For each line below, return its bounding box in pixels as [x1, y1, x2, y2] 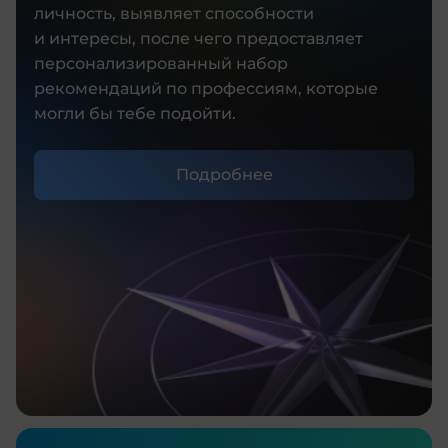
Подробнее [175, 164, 273, 184]
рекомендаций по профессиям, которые [34, 78, 378, 98]
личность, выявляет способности [34, 3, 314, 23]
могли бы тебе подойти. [34, 103, 236, 123]
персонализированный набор [34, 53, 288, 73]
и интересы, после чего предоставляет [34, 28, 363, 48]
